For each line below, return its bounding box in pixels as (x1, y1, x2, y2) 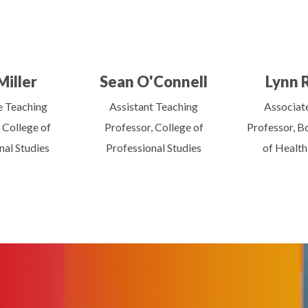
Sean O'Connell (100, 71, 208, 91)
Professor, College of (104, 120, 203, 133)
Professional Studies (106, 140, 202, 154)
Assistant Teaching (109, 99, 199, 113)
